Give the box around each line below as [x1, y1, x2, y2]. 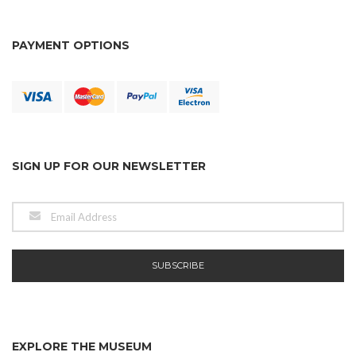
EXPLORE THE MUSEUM [12, 339, 152, 354]
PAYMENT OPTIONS [12, 38, 130, 53]
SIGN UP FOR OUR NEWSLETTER [12, 159, 206, 174]
